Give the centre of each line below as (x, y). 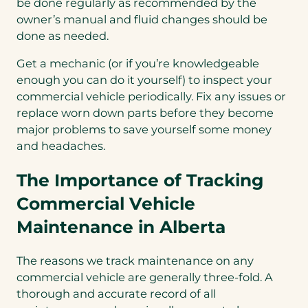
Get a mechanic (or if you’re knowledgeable (138, 64)
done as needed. (63, 35)
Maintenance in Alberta (121, 227)
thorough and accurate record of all (116, 294)
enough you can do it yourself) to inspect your (144, 80)
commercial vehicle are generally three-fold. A (145, 277)
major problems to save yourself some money (144, 130)
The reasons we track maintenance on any (135, 261)
